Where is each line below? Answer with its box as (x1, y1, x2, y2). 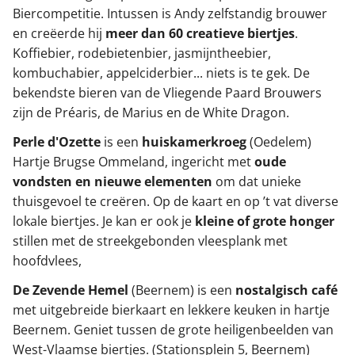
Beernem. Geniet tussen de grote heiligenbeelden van (13, 320, 334, 338)
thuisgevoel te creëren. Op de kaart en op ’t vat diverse (13, 192, 338, 210)
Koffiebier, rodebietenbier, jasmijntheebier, (13, 44, 271, 62)
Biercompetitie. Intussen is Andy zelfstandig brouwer (13, 4, 327, 22)
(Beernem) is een (132, 281, 235, 299)
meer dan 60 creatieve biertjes (105, 24, 295, 42)
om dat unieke (212, 172, 301, 190)
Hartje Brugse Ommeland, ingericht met (13, 152, 254, 170)
